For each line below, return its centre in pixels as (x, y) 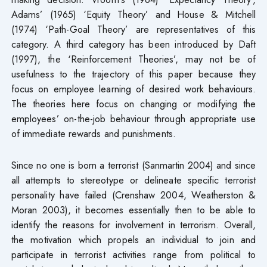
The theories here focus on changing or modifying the (133, 103)
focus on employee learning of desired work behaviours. (133, 89)
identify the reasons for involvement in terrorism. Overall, (133, 224)
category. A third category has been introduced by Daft (133, 44)
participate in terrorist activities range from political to (133, 254)
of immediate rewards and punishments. (93, 133)
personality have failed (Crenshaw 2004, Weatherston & (133, 195)
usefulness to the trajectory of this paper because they (133, 74)
